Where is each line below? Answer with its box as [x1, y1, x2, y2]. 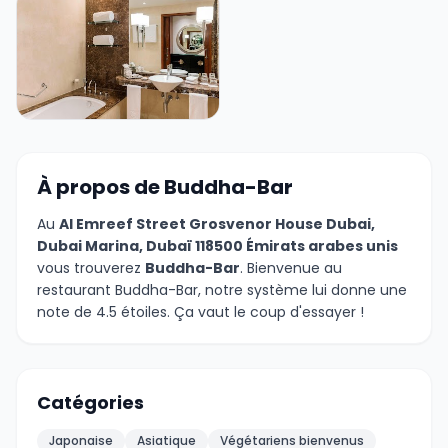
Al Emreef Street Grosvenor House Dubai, [59, 214, 375, 234]
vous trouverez [37, 258, 145, 278]
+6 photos [17, 119, 93, 139]
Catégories [37, 390, 144, 415]
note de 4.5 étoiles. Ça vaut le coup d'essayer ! [37, 302, 364, 322]
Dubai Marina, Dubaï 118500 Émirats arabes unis [37, 236, 398, 256]
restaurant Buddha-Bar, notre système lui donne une [37, 280, 407, 300]
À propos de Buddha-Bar [37, 173, 293, 201]
